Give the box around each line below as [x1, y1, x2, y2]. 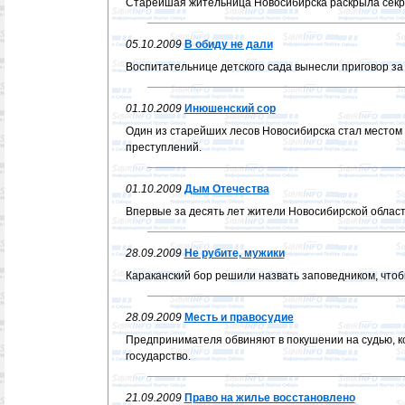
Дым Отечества [184, 183, 269, 195]
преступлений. [125, 141, 202, 154]
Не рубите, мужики [184, 247, 285, 259]
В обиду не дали [184, 38, 273, 51]
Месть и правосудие [184, 311, 294, 324]
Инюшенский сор [184, 102, 276, 115]
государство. [125, 350, 191, 363]
